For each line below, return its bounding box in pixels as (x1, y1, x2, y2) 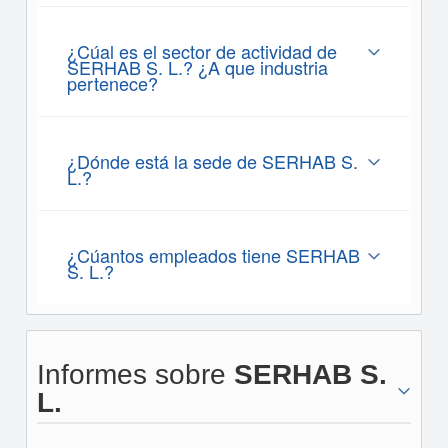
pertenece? (66, 70, 158, 96)
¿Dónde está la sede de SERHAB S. (66, 148, 358, 174)
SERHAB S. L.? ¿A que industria (66, 54, 328, 80)
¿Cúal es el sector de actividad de (66, 38, 337, 64)
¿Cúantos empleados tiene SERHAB (66, 242, 360, 268)
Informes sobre (36, 359, 234, 390)
